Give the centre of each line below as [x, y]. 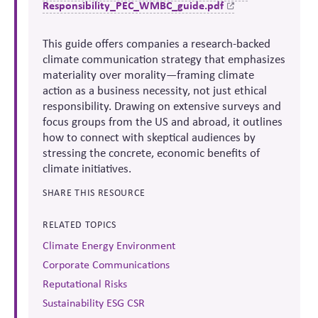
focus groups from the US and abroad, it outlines [163, 121]
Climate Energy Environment [109, 245]
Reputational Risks [85, 284]
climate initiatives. [87, 168]
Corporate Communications [106, 264]
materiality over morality [104, 75]
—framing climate [210, 75]
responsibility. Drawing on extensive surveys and [162, 106]
